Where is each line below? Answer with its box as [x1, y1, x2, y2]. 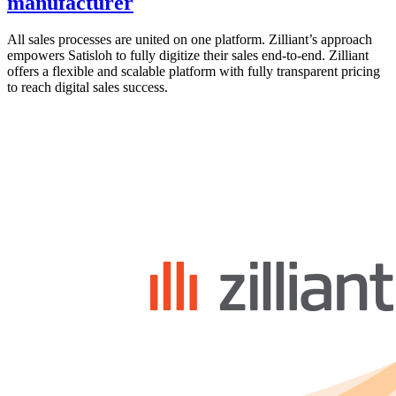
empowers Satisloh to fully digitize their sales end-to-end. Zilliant [7, 48, 369, 64]
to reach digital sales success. [7, 80, 168, 95]
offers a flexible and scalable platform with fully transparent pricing [7, 64, 380, 80]
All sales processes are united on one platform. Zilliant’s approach [7, 32, 372, 48]
